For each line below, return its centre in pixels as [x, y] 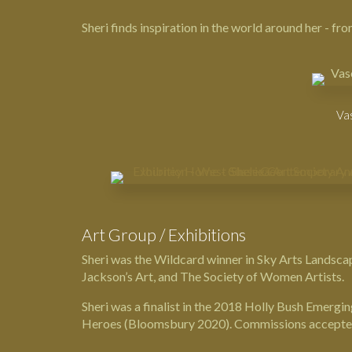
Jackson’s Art [117, 276]
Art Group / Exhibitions [163, 234]
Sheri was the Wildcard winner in [169, 258]
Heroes [101, 323]
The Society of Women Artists [260, 276]
